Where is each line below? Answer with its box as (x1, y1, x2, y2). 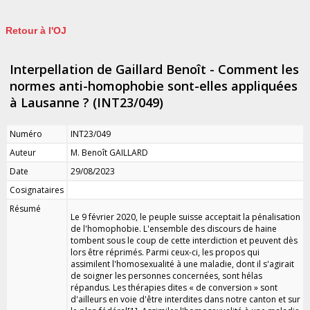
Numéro (10, 127, 42, 140)
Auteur (10, 146, 36, 158)
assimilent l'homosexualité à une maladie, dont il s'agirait (71, 257, 294, 270)
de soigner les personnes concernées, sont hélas (71, 269, 262, 282)
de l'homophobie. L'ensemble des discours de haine (71, 222, 277, 235)
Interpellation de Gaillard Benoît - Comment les (10, 60, 299, 77)
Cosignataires (10, 183, 64, 196)
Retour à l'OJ (6, 25, 66, 37)
